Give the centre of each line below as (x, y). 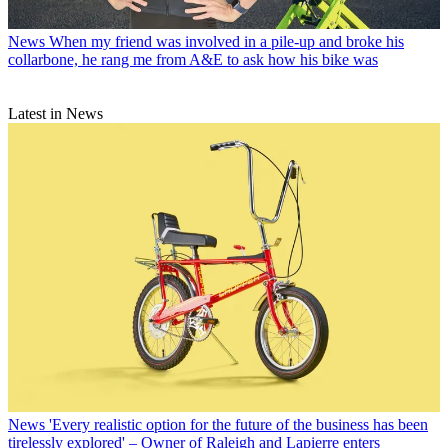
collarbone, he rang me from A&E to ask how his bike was (193, 60)
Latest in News (55, 114)
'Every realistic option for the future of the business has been (238, 425)
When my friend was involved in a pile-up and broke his (226, 42)
